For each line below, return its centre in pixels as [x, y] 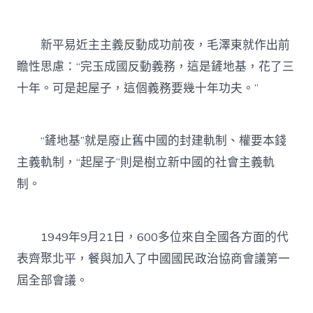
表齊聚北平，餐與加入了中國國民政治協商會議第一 [154, 259]
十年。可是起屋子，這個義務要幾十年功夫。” [138, 89]
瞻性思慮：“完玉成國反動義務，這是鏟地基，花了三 [156, 67]
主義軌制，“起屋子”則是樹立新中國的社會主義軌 [146, 163]
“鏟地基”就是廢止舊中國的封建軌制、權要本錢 [152, 141]
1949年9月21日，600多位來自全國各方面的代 [153, 237]
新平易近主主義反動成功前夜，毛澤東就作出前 [154, 45]
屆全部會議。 [53, 280]
